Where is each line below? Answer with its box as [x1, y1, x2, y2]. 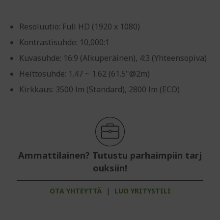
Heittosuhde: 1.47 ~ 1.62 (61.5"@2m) [19, 68, 150, 79]
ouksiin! [93, 162, 127, 174]
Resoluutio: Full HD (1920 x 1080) [19, 21, 140, 32]
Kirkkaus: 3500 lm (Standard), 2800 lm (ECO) [19, 84, 180, 95]
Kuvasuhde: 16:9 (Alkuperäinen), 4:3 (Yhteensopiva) [19, 53, 207, 63]
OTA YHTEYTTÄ [49, 186, 102, 195]
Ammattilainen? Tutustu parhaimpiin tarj [18, 149, 202, 161]
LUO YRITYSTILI [114, 186, 171, 195]
